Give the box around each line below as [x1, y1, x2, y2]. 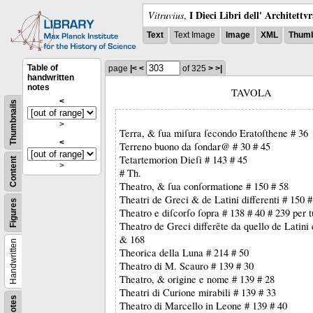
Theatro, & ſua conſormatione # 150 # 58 [119, 180, 289, 193]
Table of [27, 63, 58, 73]
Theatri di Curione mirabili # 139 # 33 [119, 286, 276, 299]
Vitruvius [148, 8, 184, 22]
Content [8, 156, 18, 187]
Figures [8, 198, 18, 228]
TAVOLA [231, 86, 272, 99]
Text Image [174, 30, 215, 40]
